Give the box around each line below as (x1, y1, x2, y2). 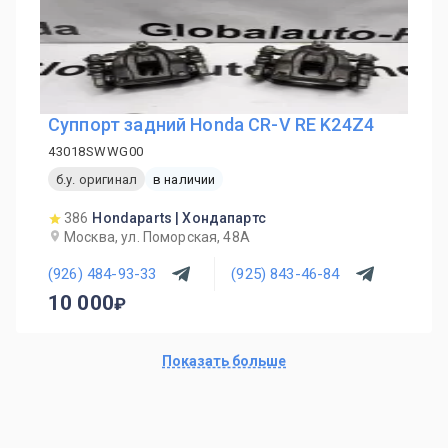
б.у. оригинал (56, 171, 137, 187)
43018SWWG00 (48, 144, 144, 159)
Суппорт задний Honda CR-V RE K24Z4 (48, 114, 375, 135)
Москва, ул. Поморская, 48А (64, 229, 250, 245)
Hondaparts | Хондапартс (92, 210, 266, 226)
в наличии (152, 171, 216, 187)
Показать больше (162, 353, 286, 369)
